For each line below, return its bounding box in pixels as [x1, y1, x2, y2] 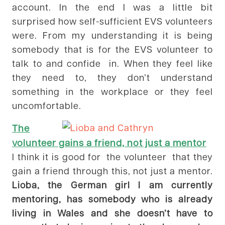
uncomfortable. [12, 99, 81, 111]
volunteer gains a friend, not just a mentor [12, 136, 206, 148]
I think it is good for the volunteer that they [12, 150, 213, 162]
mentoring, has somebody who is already [12, 192, 213, 204]
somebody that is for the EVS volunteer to [12, 43, 213, 55]
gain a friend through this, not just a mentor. [12, 164, 213, 176]
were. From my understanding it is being [12, 29, 213, 41]
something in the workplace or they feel [12, 85, 213, 97]
